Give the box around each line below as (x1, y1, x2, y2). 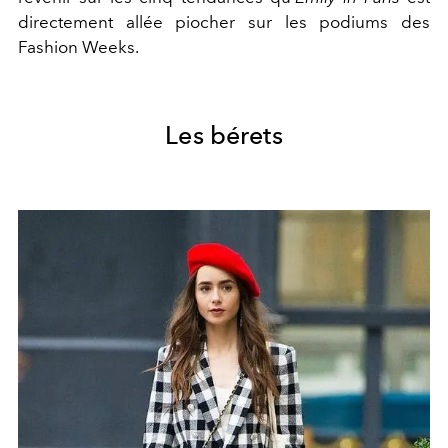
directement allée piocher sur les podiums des (18, 12, 430, 32)
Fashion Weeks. (18, 37, 139, 57)
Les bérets (165, 120, 283, 150)
